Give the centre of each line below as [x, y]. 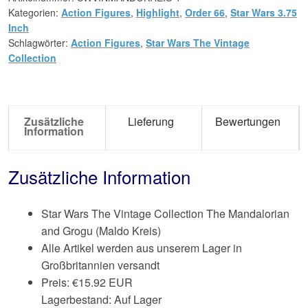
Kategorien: [35, 12]
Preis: [57, 283]
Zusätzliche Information [99, 177]
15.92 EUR [106, 283]
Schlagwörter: [40, 42]
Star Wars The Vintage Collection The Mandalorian [165, 214]
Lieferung [151, 121]
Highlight [158, 12]
